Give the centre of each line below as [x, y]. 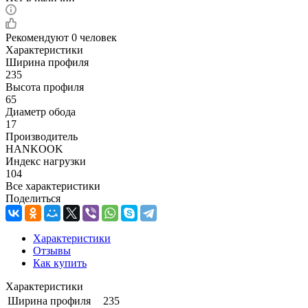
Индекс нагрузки [46, 161]
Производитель [42, 136]
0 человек [94, 37]
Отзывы [52, 250]
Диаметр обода [41, 111]
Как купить [60, 263]
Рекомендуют [38, 37]
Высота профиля [45, 87]
